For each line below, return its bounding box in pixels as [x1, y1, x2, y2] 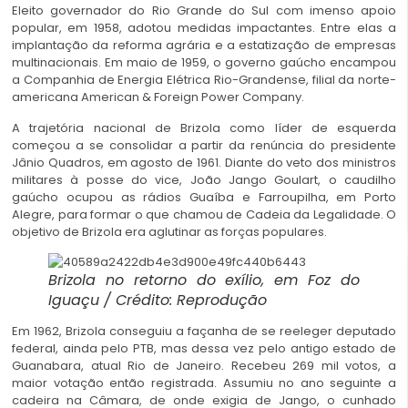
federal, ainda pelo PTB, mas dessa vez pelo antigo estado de [12, 339, 396, 357]
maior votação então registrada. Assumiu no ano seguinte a [12, 373, 396, 392]
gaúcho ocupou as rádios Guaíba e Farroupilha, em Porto [12, 188, 396, 206]
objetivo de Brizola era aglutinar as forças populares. [12, 222, 327, 240]
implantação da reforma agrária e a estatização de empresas [12, 36, 396, 55]
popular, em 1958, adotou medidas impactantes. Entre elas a [12, 19, 396, 37]
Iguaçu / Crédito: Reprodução [48, 289, 267, 311]
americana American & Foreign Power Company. [12, 88, 304, 107]
